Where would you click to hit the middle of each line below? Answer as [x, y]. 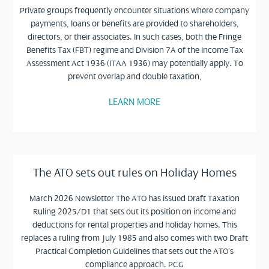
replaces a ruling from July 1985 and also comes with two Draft [134, 238]
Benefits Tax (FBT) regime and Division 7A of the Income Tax [134, 50]
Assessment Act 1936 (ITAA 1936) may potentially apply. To [134, 63]
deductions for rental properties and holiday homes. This [134, 225]
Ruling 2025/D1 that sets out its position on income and [134, 211]
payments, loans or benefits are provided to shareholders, [134, 23]
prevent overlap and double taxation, [134, 76]
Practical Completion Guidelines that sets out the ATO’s [134, 251]
